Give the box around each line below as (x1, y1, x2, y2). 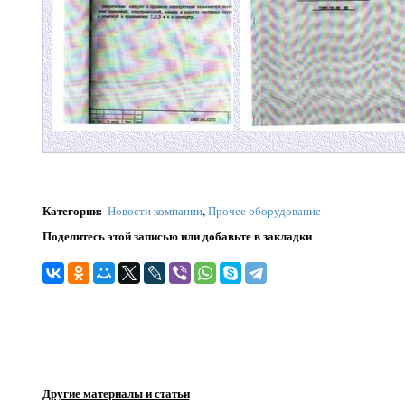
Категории (42, 202, 99, 219)
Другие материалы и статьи (42, 383, 190, 401)
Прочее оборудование (207, 202, 321, 219)
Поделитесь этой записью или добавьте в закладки (42, 226, 312, 244)
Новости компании (107, 202, 202, 219)
